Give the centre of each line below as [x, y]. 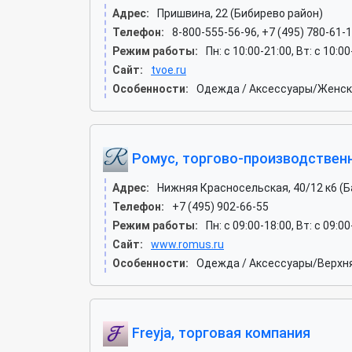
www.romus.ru [187, 244]
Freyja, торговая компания [219, 332]
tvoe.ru [169, 70]
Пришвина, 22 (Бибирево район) [240, 13]
